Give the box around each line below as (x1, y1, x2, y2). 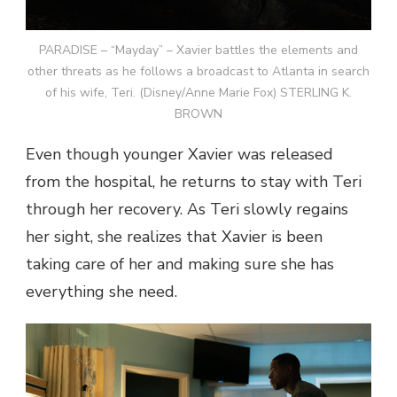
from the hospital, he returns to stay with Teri (26, 171, 362, 193)
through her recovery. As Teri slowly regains (26, 198, 348, 221)
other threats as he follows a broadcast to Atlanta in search (27, 63, 370, 81)
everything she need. (26, 281, 177, 303)
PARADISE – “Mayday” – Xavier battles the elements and (39, 42, 358, 59)
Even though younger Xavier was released (26, 144, 333, 166)
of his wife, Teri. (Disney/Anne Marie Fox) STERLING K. (45, 84, 352, 102)
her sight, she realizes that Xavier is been (26, 226, 323, 248)
